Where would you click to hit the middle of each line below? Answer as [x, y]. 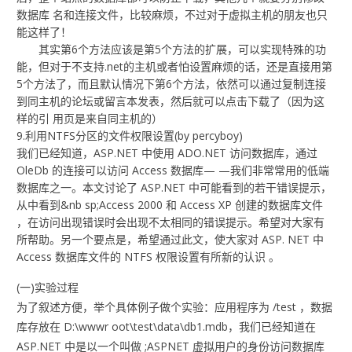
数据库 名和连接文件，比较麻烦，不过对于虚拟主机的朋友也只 [172, 15]
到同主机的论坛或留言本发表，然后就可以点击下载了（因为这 [171, 101]
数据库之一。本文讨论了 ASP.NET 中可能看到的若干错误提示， [174, 188]
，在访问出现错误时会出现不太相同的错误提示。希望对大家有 [171, 222]
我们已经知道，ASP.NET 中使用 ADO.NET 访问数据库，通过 [167, 153]
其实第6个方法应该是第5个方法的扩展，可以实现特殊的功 [172, 49]
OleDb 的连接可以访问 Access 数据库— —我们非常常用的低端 [173, 170]
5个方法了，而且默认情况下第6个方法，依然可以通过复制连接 [172, 84]
